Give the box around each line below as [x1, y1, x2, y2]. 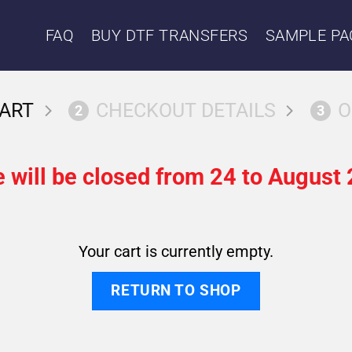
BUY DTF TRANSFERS [90, 26, 248, 45]
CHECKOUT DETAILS [95, 99, 276, 122]
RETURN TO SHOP [111, 281, 241, 299]
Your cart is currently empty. [79, 242, 273, 261]
